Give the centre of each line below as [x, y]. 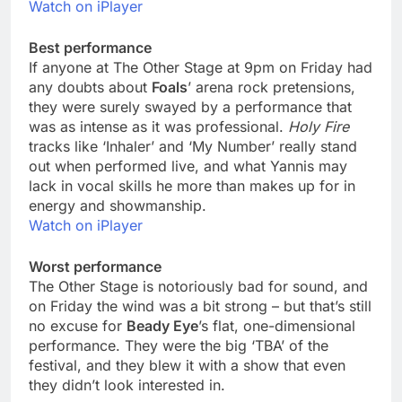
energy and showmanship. [118, 206]
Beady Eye [162, 326]
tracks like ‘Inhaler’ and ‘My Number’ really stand [193, 147]
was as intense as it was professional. [158, 127]
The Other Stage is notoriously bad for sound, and [198, 287]
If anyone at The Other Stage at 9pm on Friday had [201, 68]
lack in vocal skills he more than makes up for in [192, 186]
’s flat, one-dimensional [277, 326]
